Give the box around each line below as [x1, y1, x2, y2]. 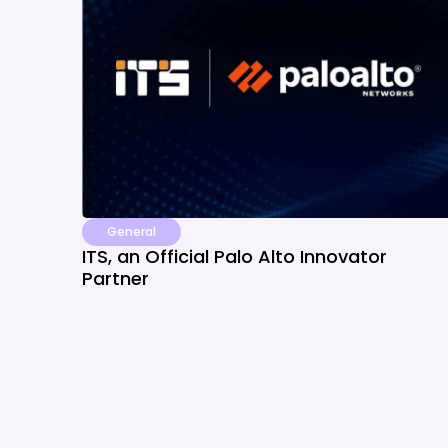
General [107, 223, 156, 240]
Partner [82, 266, 149, 291]
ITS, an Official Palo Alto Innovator [82, 244, 387, 269]
